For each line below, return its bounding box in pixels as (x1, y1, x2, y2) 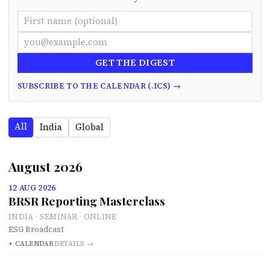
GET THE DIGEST (95, 57, 175, 69)
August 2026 (8, 157, 83, 175)
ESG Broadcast (8, 224, 64, 234)
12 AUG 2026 (8, 183, 56, 193)
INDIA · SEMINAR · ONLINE (8, 211, 117, 222)
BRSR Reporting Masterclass (8, 193, 165, 209)
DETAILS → (54, 239, 94, 249)
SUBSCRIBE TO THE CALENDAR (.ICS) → (17, 81, 181, 91)
